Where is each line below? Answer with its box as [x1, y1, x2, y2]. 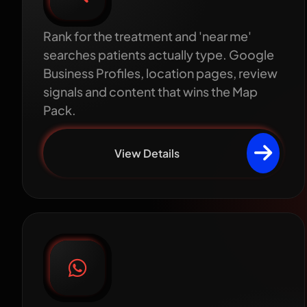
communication [112, 267, 226, 286]
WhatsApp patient [112, 249, 246, 269]
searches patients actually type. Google [43, 46, 274, 62]
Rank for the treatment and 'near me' [43, 27, 251, 44]
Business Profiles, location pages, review [43, 64, 278, 81]
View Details [114, 145, 180, 160]
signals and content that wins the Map [43, 83, 258, 99]
